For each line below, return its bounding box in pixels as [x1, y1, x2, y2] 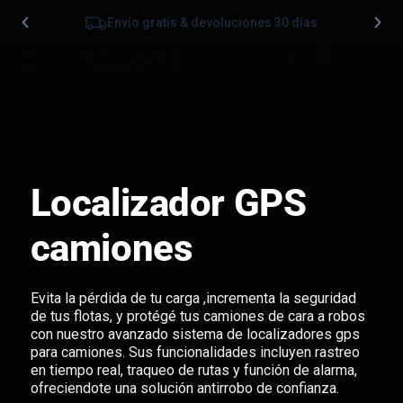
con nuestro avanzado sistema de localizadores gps [30, 325, 360, 343]
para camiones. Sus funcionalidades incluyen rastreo [30, 343, 360, 361]
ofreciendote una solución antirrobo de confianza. [30, 379, 339, 397]
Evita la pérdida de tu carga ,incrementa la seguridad [30, 289, 356, 307]
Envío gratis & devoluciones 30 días [107, 15, 318, 30]
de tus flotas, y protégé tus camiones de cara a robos [30, 307, 365, 325]
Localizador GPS [30, 180, 307, 225]
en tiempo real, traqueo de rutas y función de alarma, [30, 361, 357, 379]
